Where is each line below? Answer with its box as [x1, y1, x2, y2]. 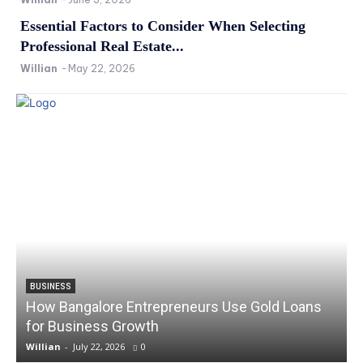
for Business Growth [26, 318, 159, 335]
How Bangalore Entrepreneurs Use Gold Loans [26, 298, 322, 316]
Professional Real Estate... [20, 38, 184, 55]
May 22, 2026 [68, 62, 135, 75]
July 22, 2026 [73, 340, 125, 353]
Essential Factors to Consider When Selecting [20, 18, 305, 35]
